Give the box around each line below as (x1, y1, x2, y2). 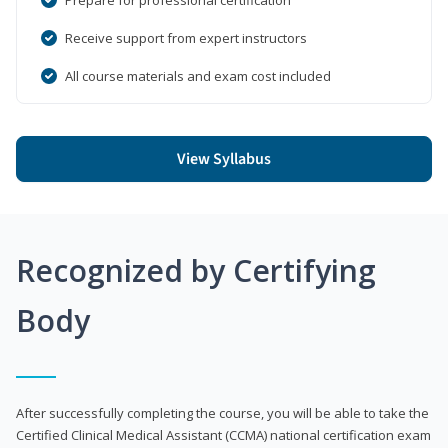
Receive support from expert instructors (65, 28, 307, 47)
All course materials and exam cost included (65, 66, 331, 85)
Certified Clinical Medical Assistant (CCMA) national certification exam (16, 425, 431, 444)
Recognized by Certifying (16, 249, 376, 291)
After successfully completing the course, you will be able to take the (16, 403, 429, 422)
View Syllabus (177, 147, 271, 170)
